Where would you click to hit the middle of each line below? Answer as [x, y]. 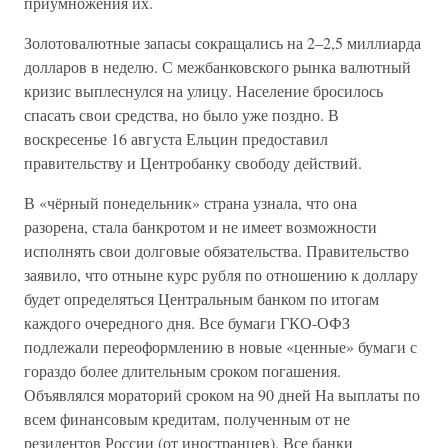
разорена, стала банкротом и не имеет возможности [200, 226]
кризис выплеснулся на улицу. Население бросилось [203, 90]
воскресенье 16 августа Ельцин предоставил [176, 138]
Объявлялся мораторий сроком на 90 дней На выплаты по [222, 394]
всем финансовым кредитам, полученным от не [187, 418]
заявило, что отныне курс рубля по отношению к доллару [221, 274]
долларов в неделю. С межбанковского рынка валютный [217, 66]
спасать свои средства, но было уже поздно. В [181, 114]
